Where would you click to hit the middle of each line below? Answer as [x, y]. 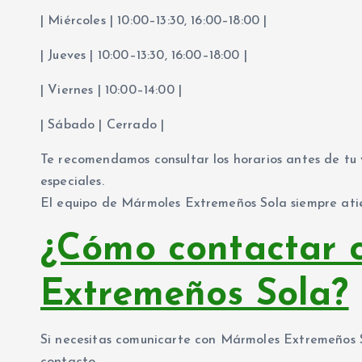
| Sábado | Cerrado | [103, 126]
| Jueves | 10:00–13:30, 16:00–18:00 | [144, 56]
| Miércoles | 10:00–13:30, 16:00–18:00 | [154, 21]
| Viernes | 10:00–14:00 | [111, 91]
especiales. [72, 182]
